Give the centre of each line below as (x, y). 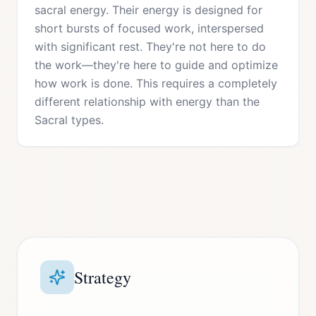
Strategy (103, 277)
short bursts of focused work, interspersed (149, 28)
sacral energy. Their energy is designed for (148, 10)
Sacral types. (69, 120)
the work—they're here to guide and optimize (156, 65)
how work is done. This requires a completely (156, 83)
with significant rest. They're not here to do (150, 47)
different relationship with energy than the (147, 102)
